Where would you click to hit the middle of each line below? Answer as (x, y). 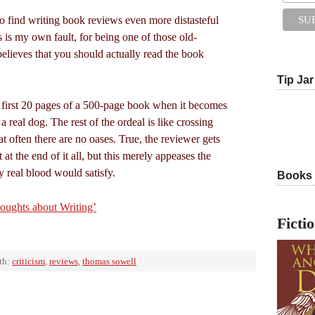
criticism (28, 261)
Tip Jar (295, 80)
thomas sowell (109, 261)
